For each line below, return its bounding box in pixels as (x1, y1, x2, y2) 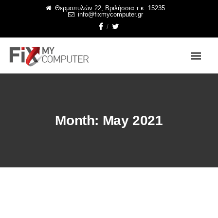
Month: (55, 113, 103, 128)
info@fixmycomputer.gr (77, 11, 143, 18)
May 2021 (102, 113, 163, 128)
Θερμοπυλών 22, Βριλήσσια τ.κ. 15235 (55, 4, 165, 12)
